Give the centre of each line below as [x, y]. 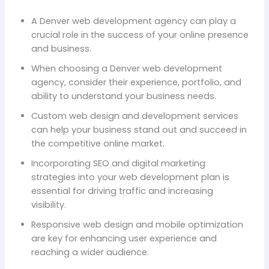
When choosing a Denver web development [126, 68]
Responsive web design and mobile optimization [137, 224]
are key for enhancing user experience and [124, 238]
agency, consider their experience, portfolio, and [136, 82]
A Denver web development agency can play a [133, 21]
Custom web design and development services [134, 116]
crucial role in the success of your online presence [140, 35]
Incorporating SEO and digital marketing [118, 163]
